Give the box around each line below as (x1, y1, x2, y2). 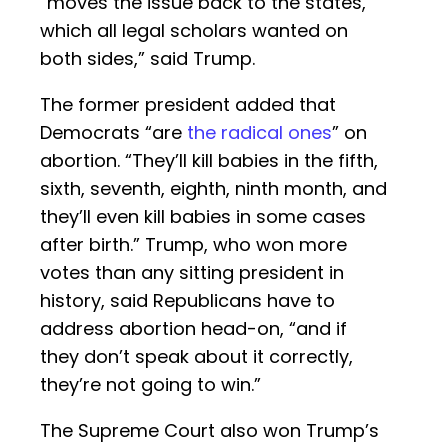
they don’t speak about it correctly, (40, 344, 353, 370)
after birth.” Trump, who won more (40, 232, 347, 258)
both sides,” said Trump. (40, 46, 255, 72)
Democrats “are (40, 120, 187, 146)
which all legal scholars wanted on (40, 18, 348, 44)
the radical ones (187, 120, 332, 146)
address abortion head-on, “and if (40, 316, 347, 342)
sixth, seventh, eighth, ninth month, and (40, 176, 387, 202)
